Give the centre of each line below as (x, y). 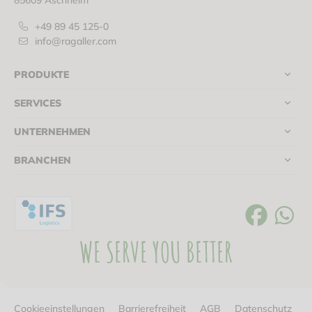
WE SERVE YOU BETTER (156, 252)
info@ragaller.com (73, 41)
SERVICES (38, 103)
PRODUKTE (41, 75)
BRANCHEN (42, 160)
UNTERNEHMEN (52, 132)
